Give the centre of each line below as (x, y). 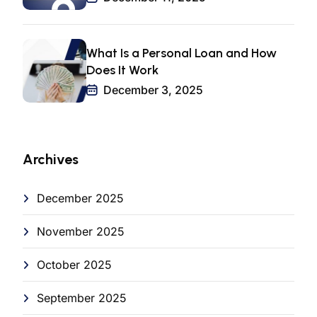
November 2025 (81, 232)
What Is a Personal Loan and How (181, 53)
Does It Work (122, 70)
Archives (51, 160)
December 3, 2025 (152, 90)
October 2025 (74, 265)
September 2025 (82, 298)
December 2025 (80, 198)
